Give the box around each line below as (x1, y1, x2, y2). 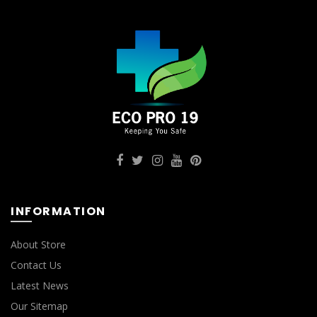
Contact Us (11, 258, 62, 272)
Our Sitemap (11, 299, 68, 313)
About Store (11, 237, 66, 251)
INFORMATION (11, 202, 106, 219)
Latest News (11, 278, 69, 292)
